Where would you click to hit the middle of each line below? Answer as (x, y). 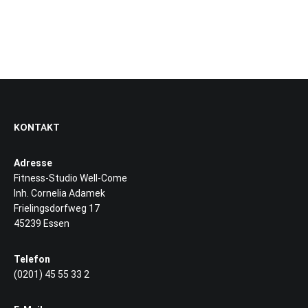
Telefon (32, 259)
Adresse (33, 163)
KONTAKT (36, 128)
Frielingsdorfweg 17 (57, 208)
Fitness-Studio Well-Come (70, 178)
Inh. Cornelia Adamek (59, 193)
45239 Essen (42, 223)
